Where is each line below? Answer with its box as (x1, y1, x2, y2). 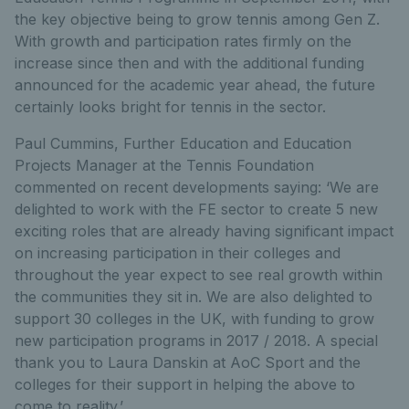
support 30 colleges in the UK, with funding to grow (15, 309, 374, 328)
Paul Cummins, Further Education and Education (15, 134, 351, 152)
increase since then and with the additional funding (15, 54, 364, 72)
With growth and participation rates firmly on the (15, 32, 351, 50)
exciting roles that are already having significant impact (15, 222, 393, 240)
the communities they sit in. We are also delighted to (15, 288, 372, 306)
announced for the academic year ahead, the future (15, 76, 375, 94)
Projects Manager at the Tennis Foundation (15, 156, 314, 174)
